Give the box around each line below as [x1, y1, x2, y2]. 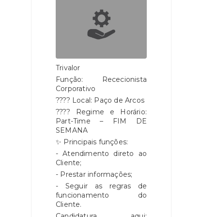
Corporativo [56, 84, 96, 93]
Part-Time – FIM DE [56, 117, 147, 125]
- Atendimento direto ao [56, 149, 147, 158]
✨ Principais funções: [56, 138, 128, 146]
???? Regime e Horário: [56, 108, 147, 116]
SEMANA [56, 126, 88, 135]
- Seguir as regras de [56, 182, 147, 190]
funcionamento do [56, 191, 147, 200]
